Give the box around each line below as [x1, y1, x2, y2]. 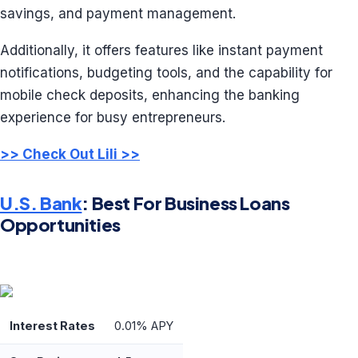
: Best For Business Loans [82, 192, 290, 214]
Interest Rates [10, 319, 95, 332]
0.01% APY [114, 319, 173, 332]
